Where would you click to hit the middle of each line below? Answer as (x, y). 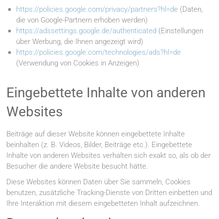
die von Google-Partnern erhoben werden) (82, 20)
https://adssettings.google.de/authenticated (87, 31)
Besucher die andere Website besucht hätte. (77, 166)
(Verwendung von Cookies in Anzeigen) (78, 63)
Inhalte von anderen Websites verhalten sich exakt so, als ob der (109, 156)
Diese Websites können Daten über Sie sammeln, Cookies (99, 182)
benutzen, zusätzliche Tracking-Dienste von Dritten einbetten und (109, 193)
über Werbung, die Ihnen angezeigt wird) (80, 42)
